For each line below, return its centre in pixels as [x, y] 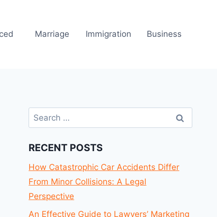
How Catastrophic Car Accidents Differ [104, 167]
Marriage [52, 34]
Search [42, 113]
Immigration [108, 34]
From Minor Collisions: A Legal [88, 181]
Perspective [52, 196]
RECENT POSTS [66, 147]
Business [164, 34]
